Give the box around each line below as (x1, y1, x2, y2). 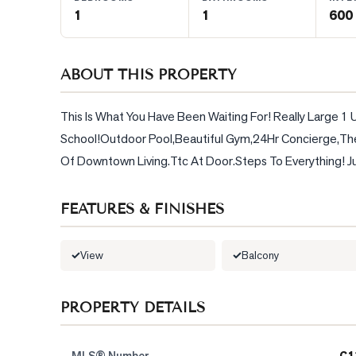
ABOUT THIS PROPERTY (60, 66, 237, 83)
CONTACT (21, 78, 91, 95)
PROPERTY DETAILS (60, 299, 205, 316)
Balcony (242, 248, 279, 262)
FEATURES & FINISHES (60, 200, 224, 218)
